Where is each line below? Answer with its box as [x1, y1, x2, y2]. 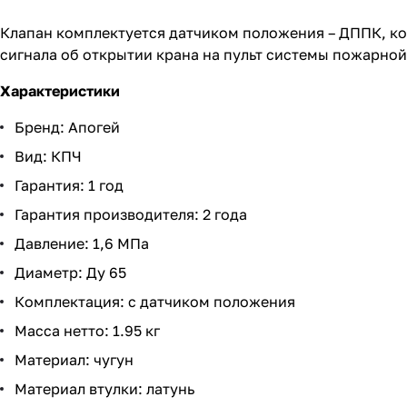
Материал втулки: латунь [15, 380, 194, 399]
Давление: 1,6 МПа [15, 234, 149, 253]
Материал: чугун [15, 351, 134, 370]
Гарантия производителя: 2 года [15, 205, 247, 224]
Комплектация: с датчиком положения [15, 293, 295, 312]
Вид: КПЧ [15, 147, 82, 166]
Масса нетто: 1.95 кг [15, 322, 160, 341]
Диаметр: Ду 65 [15, 263, 126, 283]
